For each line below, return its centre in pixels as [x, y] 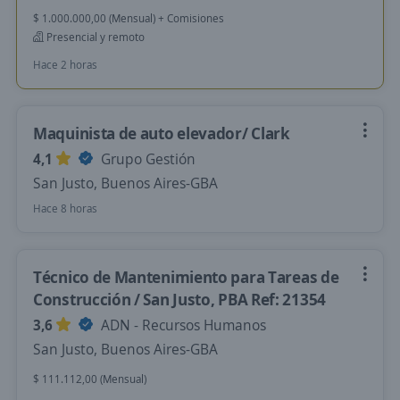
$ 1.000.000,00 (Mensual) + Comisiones [129, 18]
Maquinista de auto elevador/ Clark [162, 133]
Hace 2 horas [65, 65]
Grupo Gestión [146, 159]
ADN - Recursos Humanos [182, 325]
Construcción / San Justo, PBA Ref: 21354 [180, 299]
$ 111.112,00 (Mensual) [90, 379]
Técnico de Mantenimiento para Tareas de [186, 277]
